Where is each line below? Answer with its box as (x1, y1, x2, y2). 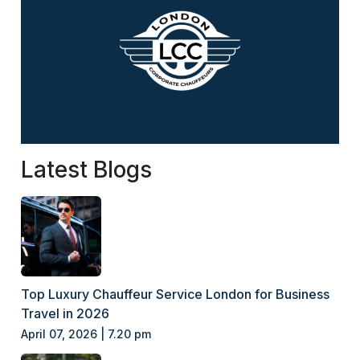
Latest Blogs (21, 155, 153, 183)
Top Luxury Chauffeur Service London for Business (21, 285, 330, 302)
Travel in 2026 (21, 305, 110, 321)
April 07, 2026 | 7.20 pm (21, 326, 152, 341)
